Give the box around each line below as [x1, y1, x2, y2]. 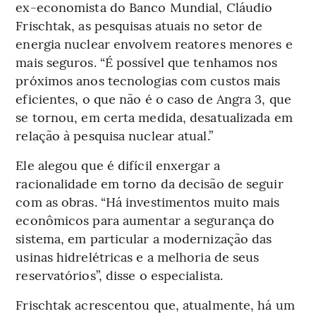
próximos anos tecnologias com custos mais [16, 71, 281, 89]
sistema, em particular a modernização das [16, 229, 272, 247]
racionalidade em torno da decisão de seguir [16, 174, 284, 192]
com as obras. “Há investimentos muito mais [16, 192, 280, 210]
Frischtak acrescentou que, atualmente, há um [16, 295, 295, 313]
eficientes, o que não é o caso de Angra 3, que [16, 89, 291, 107]
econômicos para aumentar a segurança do [16, 210, 275, 229]
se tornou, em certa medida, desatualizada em [16, 107, 293, 126]
